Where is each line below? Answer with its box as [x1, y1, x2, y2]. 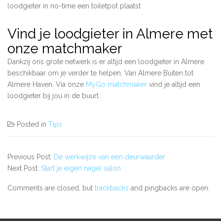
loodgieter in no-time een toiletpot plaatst [7, 2, 143, 10]
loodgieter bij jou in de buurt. [7, 92, 100, 100]
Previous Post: [7, 153, 54, 161]
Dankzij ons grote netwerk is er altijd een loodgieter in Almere [7, 58, 204, 66]
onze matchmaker [7, 40, 122, 57]
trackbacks [95, 184, 129, 192]
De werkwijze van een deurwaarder [54, 153, 165, 161]
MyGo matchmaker [86, 80, 147, 89]
